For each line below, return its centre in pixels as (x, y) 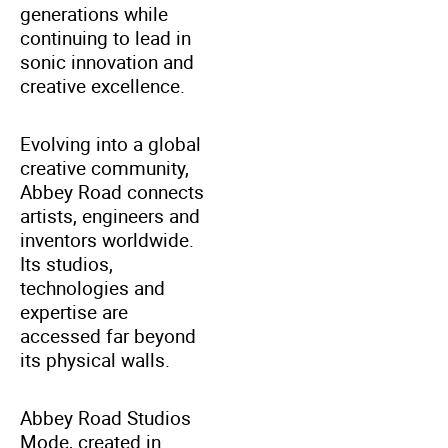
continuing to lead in (105, 37)
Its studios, (66, 263)
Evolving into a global (110, 143)
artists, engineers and (110, 215)
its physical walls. (95, 359)
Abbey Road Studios (105, 417)
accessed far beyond (108, 335)
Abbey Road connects (112, 191)
